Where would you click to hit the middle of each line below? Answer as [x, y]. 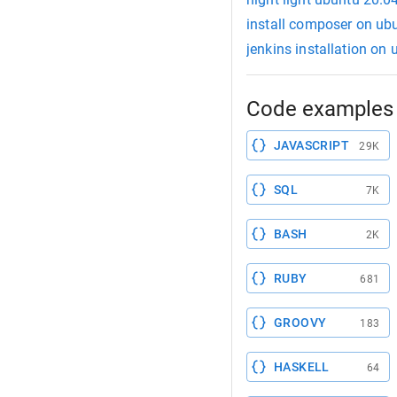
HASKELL [302, 367]
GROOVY [300, 323]
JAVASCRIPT [311, 146]
